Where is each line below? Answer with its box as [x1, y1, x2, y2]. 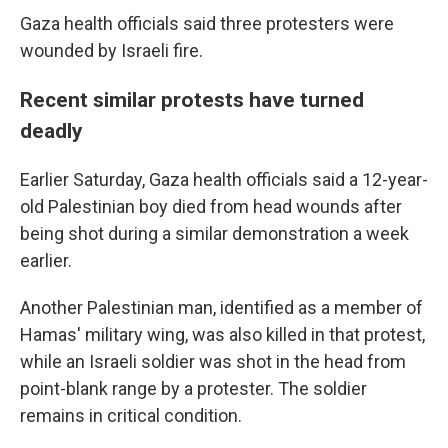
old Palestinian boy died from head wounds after [20, 195, 402, 217]
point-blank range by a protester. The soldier [20, 377, 367, 399]
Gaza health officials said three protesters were [20, 12, 394, 34]
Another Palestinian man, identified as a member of [20, 296, 423, 318]
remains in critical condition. [20, 404, 242, 426]
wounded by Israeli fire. [20, 39, 203, 61]
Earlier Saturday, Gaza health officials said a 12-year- [20, 168, 428, 190]
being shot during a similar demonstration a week [20, 222, 409, 244]
